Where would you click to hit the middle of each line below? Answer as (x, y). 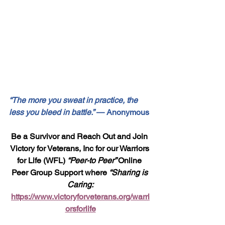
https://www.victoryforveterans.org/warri (80, 197)
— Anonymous (122, 113)
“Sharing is (129, 173)
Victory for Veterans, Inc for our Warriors (80, 149)
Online (131, 161)
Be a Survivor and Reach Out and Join (80, 137)
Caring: (80, 185)
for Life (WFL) (42, 161)
